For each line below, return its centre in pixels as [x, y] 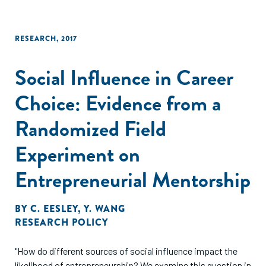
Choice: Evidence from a [118, 103]
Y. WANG [104, 209]
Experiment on [77, 154]
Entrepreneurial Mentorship [133, 180]
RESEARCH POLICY [61, 222]
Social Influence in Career [124, 77]
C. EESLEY [54, 209]
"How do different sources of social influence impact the [126, 251]
